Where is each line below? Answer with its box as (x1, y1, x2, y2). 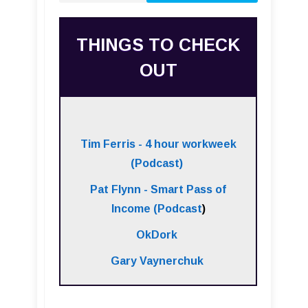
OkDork (136, 228, 177, 241)
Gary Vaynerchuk (110, 254, 203, 267)
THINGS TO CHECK (76, 34, 240, 54)
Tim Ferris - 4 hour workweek (80, 137, 236, 150)
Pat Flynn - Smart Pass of (90, 183, 226, 195)
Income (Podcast (111, 202, 202, 214)
